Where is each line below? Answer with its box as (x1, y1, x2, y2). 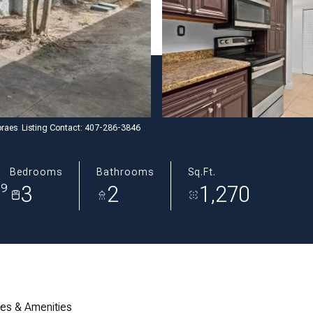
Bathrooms (96, 166, 154, 177)
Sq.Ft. (188, 166, 216, 177)
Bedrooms (10, 166, 62, 177)
